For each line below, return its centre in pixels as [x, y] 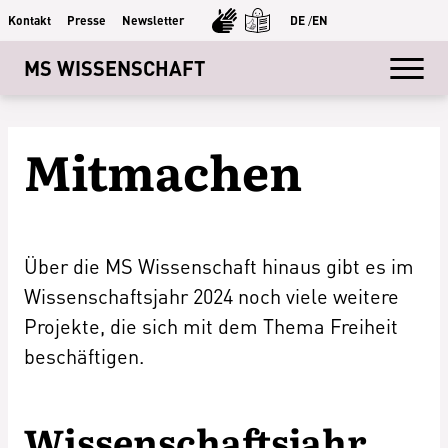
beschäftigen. [84, 356]
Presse [86, 20]
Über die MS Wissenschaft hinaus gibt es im [219, 266]
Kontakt [29, 20]
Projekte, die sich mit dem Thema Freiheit [211, 326]
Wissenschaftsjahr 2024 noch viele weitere [211, 296]
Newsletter [153, 20]
